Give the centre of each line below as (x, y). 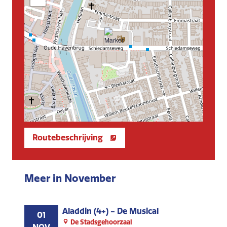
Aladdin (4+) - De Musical (110, 211)
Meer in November (70, 179)
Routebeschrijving (68, 138)
